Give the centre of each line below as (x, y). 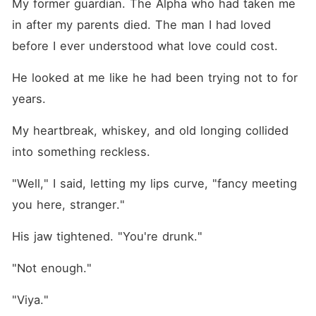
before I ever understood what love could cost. (145, 46)
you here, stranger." (68, 205)
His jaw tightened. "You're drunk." (107, 236)
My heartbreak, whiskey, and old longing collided (150, 130)
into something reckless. (81, 152)
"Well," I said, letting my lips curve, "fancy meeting (154, 183)
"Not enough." (51, 268)
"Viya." (30, 300)
